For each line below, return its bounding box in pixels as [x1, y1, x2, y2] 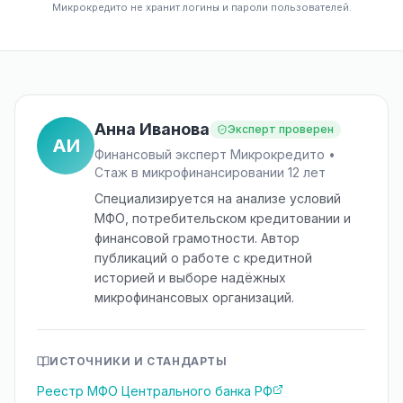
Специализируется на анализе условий [94, 191, 341, 206]
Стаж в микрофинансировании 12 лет [94, 165, 326, 180]
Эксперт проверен [228, 122, 334, 136]
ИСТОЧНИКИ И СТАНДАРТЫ [49, 354, 228, 368]
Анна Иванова [94, 120, 210, 139]
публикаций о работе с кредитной [94, 250, 312, 265]
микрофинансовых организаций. [94, 290, 294, 305]
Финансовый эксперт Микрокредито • [94, 147, 336, 162]
